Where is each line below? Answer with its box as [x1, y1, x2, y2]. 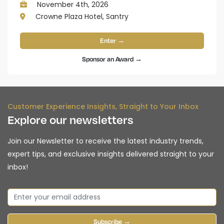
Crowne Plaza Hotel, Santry [33, 11, 128, 22]
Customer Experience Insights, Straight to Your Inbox [7, 101, 198, 112]
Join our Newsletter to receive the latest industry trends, [7, 136, 203, 146]
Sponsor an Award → [82, 55, 142, 63]
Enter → [99, 36, 124, 45]
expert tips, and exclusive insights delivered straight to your [7, 149, 214, 159]
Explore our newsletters [7, 112, 133, 127]
